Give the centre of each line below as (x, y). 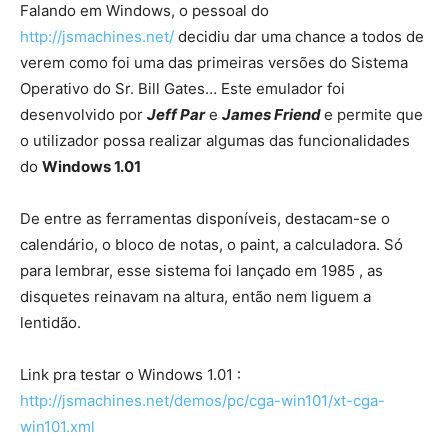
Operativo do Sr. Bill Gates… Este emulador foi (182, 88)
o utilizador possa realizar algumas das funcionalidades (215, 140)
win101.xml (57, 426)
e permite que (373, 114)
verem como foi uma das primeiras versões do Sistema (214, 62)
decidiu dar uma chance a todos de (299, 36)
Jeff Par (176, 114)
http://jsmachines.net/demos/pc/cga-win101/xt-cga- (202, 400)
